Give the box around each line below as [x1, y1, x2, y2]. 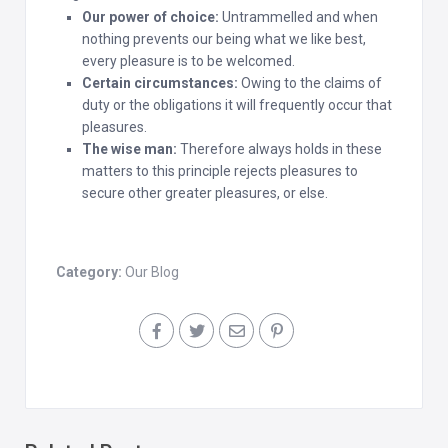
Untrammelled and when [219, 9, 378, 25]
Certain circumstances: [82, 75, 238, 91]
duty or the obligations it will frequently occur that [82, 97, 392, 113]
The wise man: [82, 141, 177, 157]
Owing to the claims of [238, 75, 382, 91]
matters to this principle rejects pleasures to [82, 163, 358, 179]
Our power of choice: [82, 9, 219, 25]
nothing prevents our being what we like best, [82, 31, 366, 47]
